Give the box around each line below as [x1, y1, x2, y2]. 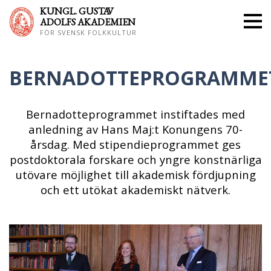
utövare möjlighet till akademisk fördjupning [15, 167, 256, 182]
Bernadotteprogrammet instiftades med [26, 106, 245, 122]
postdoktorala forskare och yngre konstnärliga [9, 152, 262, 167]
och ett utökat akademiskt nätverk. [41, 182, 230, 197]
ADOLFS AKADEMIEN [39, 16, 135, 28]
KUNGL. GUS [39, 5, 98, 18]
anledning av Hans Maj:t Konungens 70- [28, 122, 243, 137]
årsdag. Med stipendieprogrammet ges [30, 137, 241, 152]
